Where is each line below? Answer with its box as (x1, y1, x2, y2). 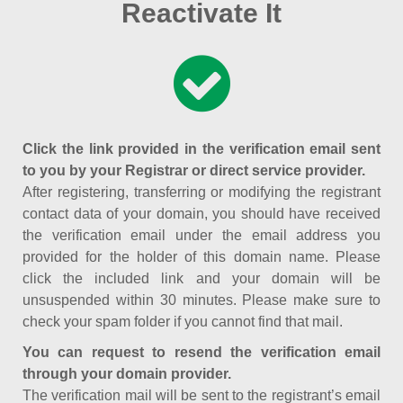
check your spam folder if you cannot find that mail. (22, 314, 343, 329)
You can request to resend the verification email (22, 345, 381, 360)
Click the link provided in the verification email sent (22, 141, 381, 157)
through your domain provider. (22, 366, 231, 381)
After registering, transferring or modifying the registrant (22, 184, 381, 200)
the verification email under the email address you (22, 228, 381, 243)
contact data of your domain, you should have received (22, 206, 381, 221)
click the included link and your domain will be (22, 271, 381, 286)
